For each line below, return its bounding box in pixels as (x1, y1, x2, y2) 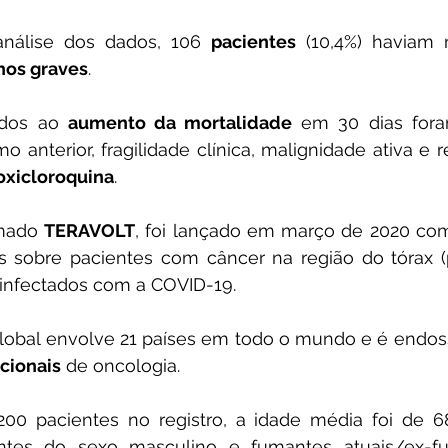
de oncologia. (61, 355, 185, 376)
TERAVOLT (43, 220, 135, 241)
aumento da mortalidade (67, 112, 293, 133)
